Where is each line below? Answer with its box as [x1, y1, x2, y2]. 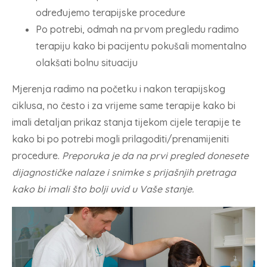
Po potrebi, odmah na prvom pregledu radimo [36, 23, 239, 35]
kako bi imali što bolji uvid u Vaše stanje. [12, 182, 194, 195]
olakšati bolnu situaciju [36, 56, 138, 69]
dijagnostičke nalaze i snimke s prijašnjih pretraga [12, 166, 236, 178]
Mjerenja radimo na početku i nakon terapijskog [12, 82, 225, 95]
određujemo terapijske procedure [36, 6, 185, 18]
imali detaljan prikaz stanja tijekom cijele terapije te [12, 116, 241, 128]
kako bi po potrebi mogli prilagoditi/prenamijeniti [12, 132, 229, 145]
